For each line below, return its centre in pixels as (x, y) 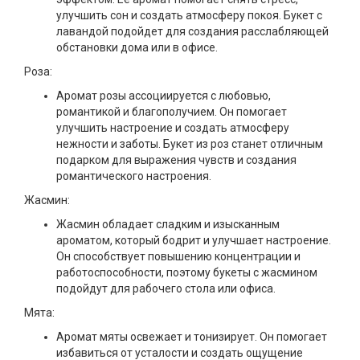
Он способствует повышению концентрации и (178, 256)
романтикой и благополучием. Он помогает (172, 112)
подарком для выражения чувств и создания (176, 160)
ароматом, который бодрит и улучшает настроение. (194, 240)
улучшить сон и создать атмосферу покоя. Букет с (189, 15)
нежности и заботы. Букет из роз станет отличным (190, 144)
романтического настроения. (134, 176)
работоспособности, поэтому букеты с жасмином (187, 272)
